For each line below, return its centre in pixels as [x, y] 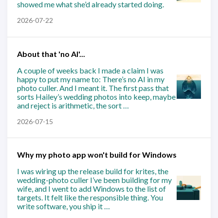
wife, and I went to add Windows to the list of [91, 189]
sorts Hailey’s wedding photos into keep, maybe [96, 96]
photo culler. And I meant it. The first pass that [93, 88]
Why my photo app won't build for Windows [97, 154]
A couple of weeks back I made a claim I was [90, 70]
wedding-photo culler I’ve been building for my [94, 180]
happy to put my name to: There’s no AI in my [91, 79]
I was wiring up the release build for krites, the [93, 171]
